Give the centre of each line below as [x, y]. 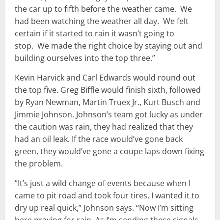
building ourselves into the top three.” [85, 58]
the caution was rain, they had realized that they [104, 127]
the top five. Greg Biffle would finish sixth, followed [108, 90]
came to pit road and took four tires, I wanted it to [107, 196]
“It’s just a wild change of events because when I [103, 183]
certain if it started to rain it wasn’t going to [95, 34]
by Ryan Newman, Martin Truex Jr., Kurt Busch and [108, 102]
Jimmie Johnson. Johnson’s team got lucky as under [109, 115]
